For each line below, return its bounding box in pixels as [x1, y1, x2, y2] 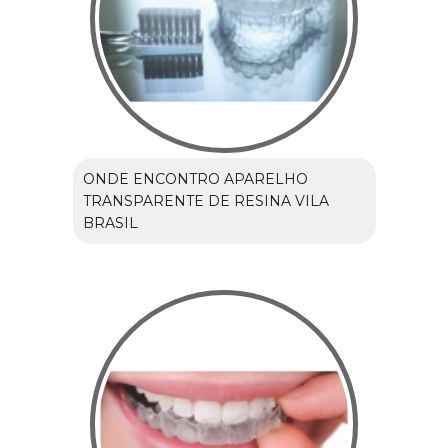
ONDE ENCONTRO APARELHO [82, 169, 308, 188]
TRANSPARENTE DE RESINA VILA [82, 191, 329, 210]
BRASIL [82, 213, 138, 232]
